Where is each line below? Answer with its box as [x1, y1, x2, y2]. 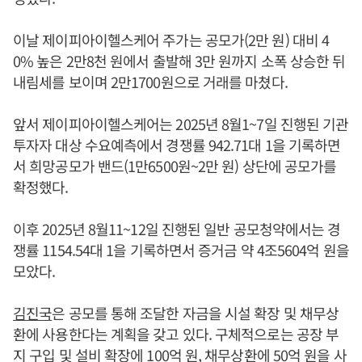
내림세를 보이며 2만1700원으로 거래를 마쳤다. [13, 70, 288, 92]
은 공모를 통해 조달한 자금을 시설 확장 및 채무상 [52, 301, 339, 323]
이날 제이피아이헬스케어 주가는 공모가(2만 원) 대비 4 [13, 28, 330, 50]
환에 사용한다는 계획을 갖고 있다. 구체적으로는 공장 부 [13, 322, 339, 344]
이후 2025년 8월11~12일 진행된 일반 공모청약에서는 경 [13, 217, 341, 239]
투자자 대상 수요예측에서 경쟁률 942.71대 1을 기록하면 [13, 133, 341, 155]
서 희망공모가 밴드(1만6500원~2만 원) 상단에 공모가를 [13, 154, 337, 176]
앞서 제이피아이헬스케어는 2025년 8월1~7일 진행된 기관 [13, 112, 349, 134]
